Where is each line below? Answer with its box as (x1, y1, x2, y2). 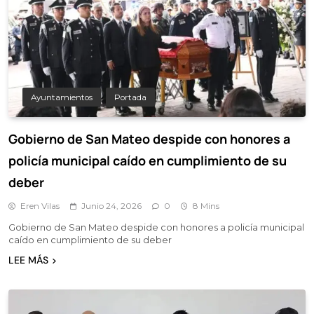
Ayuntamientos (31, 92, 93, 102)
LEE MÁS (8, 253, 48, 266)
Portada (114, 92, 146, 102)
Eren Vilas (20, 200, 60, 211)
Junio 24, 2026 (81, 200, 142, 211)
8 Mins (193, 200, 219, 211)
